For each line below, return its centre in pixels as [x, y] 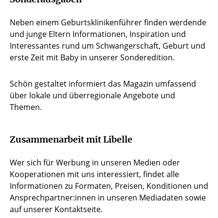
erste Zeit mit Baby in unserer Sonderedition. [92, 58]
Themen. [26, 107]
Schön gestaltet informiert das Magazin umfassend [103, 84]
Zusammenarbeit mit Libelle [71, 140]
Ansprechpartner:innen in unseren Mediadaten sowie [108, 198]
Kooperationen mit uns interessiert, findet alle [94, 174]
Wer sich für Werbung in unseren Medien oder [95, 163]
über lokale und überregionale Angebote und [92, 96]
